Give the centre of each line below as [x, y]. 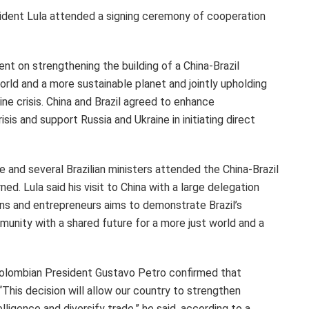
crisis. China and [54, 101]
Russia [96, 119]
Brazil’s [226, 205]
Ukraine [152, 119]
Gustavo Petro [131, 272]
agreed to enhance [168, 101]
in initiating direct [212, 119]
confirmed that [204, 272]
